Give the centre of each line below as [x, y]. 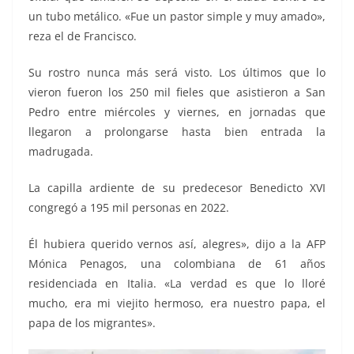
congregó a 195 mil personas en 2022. [129, 208]
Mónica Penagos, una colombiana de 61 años [177, 264]
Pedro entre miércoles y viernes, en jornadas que [177, 112]
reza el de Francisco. [83, 36]
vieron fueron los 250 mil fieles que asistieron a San [177, 92]
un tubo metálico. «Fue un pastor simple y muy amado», [177, 17]
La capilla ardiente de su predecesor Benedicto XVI [177, 188]
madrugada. [61, 152]
